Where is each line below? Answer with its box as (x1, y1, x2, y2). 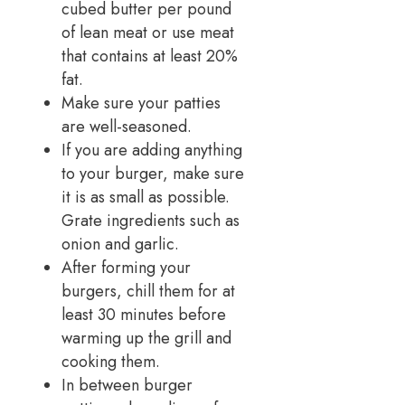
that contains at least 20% (61, 44, 238, 69)
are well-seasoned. (61, 115, 192, 139)
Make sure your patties (61, 91, 221, 116)
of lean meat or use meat (61, 21, 234, 45)
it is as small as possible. (61, 185, 230, 210)
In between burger (61, 373, 193, 398)
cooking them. (61, 350, 160, 374)
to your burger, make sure (61, 162, 244, 186)
